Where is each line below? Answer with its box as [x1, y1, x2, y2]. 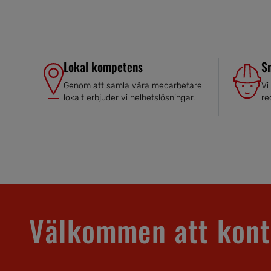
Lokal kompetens [63, 57, 143, 76]
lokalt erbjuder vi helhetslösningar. [63, 93, 195, 103]
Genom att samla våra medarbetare [63, 80, 202, 91]
